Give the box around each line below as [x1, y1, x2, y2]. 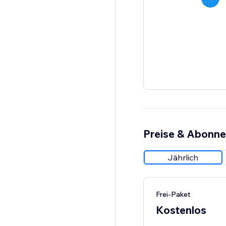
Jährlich [167, 152, 199, 163]
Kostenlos [155, 203, 206, 217]
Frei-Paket [155, 190, 191, 199]
